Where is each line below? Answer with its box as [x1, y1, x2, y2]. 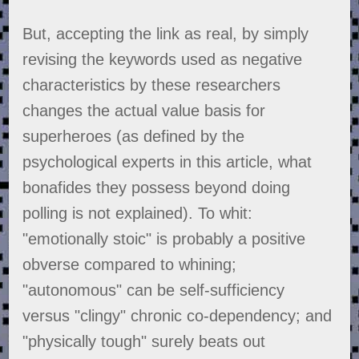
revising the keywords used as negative [22, 50, 303, 69]
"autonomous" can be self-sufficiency [22, 281, 285, 300]
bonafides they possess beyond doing [22, 179, 291, 197]
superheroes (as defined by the [22, 127, 245, 146]
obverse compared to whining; [22, 256, 237, 274]
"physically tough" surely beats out [22, 333, 266, 351]
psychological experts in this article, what [22, 153, 313, 171]
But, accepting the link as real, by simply [22, 25, 309, 43]
